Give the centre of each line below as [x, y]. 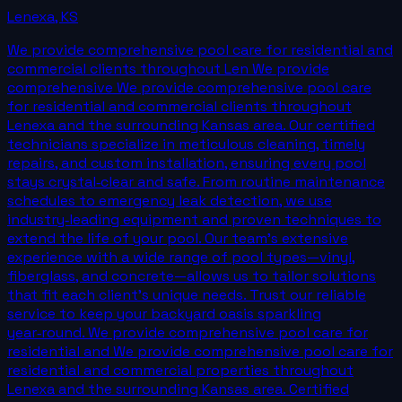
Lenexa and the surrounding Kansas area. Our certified [191, 125]
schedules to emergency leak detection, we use [170, 200]
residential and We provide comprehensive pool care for [200, 351]
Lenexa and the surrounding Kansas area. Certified [178, 389]
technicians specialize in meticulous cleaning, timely [186, 144]
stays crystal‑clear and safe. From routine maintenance [196, 181]
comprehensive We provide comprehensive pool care [189, 87]
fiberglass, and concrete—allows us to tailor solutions [192, 275]
